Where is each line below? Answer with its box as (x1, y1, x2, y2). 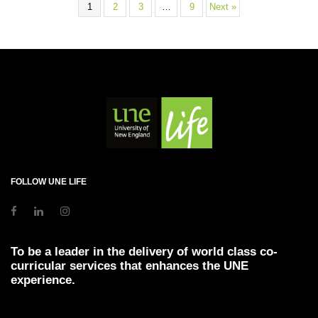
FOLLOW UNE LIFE (11, 176, 87, 187)
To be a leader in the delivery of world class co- (11, 244, 278, 258)
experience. (11, 273, 75, 287)
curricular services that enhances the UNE (11, 258, 248, 273)
